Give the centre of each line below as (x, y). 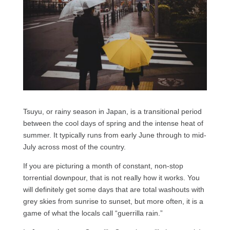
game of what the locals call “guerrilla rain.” (93, 213)
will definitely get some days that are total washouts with (113, 189)
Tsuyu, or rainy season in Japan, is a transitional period (112, 111)
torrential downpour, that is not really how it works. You (111, 177)
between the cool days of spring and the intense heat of (113, 123)
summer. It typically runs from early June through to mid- (114, 135)
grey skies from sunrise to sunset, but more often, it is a (113, 201)
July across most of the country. (75, 147)
